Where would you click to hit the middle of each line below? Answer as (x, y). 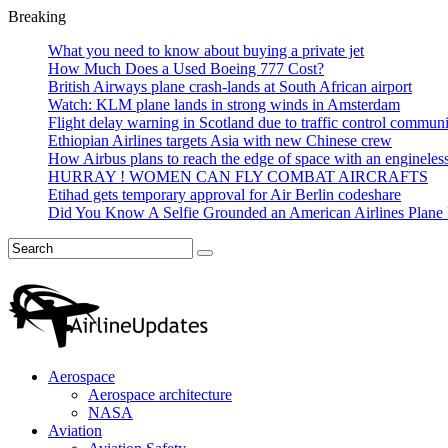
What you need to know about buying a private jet (206, 50)
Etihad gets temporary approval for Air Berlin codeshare (224, 194)
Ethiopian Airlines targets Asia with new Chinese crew (220, 140)
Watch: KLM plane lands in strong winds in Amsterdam (224, 104)
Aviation (75, 430)
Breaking (37, 16)
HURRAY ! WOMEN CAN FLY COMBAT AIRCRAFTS (238, 176)
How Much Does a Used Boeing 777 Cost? (186, 68)
